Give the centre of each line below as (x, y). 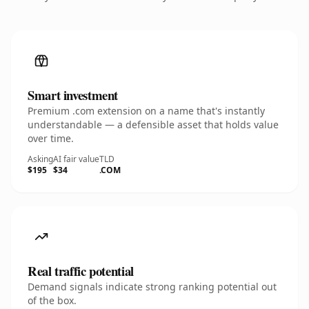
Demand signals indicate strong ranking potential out (152, 287)
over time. (51, 138)
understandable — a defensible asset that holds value (153, 124)
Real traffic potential (81, 271)
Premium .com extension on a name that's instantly (146, 111)
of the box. (52, 300)
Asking (40, 159)
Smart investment (73, 95)
